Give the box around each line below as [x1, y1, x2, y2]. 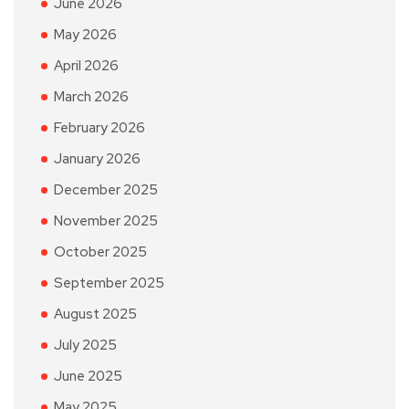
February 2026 [54, 119, 145, 137]
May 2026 [54, 26, 117, 44]
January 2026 [54, 150, 141, 168]
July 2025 [54, 336, 117, 354]
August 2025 [54, 305, 137, 323]
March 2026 [54, 88, 129, 106]
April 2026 [54, 57, 119, 75]
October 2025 [54, 243, 147, 261]
